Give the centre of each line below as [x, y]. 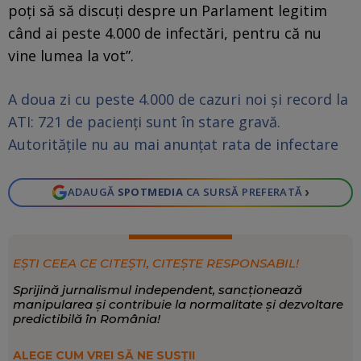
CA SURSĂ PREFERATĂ [243, 192]
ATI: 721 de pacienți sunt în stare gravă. [144, 121]
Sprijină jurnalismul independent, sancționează [157, 289]
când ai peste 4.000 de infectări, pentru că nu [165, 33]
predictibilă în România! [86, 318]
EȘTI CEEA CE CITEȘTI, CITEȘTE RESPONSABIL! [156, 263]
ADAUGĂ [92, 192]
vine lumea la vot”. [71, 55]
